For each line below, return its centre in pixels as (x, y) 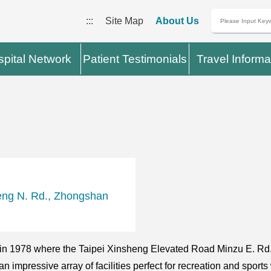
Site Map (124, 21)
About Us (177, 21)
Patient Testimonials (135, 59)
